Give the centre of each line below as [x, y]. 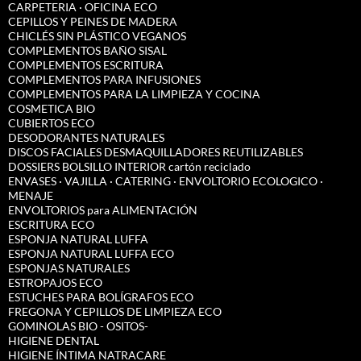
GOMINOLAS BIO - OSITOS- [78, 326]
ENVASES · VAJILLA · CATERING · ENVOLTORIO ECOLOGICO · [166, 181]
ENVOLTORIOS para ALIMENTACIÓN [103, 210]
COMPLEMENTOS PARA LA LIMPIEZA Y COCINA [134, 94]
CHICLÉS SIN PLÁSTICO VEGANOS [97, 36]
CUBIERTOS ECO [51, 123]
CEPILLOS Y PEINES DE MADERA [93, 22]
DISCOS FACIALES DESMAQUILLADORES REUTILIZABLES [156, 152]
